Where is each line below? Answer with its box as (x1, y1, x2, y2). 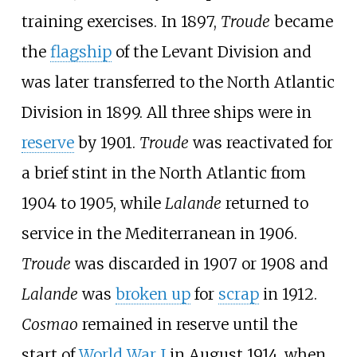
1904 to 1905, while (21, 193, 165, 213)
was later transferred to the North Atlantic (21, 72, 335, 92)
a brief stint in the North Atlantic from (21, 163, 306, 182)
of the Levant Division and (111, 41, 312, 61)
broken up (115, 284, 190, 304)
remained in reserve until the (77, 314, 297, 334)
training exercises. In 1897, (21, 11, 221, 31)
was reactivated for (188, 132, 333, 152)
